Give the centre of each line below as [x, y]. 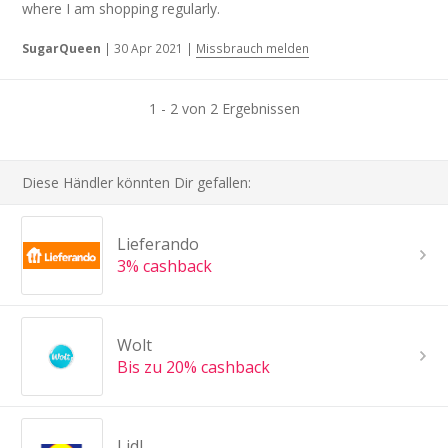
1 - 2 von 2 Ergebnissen [224, 109]
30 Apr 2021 [149, 48]
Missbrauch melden [253, 48]
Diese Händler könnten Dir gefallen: [137, 183]
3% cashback [164, 266]
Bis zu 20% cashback [193, 367]
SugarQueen [62, 48]
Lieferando [157, 244]
